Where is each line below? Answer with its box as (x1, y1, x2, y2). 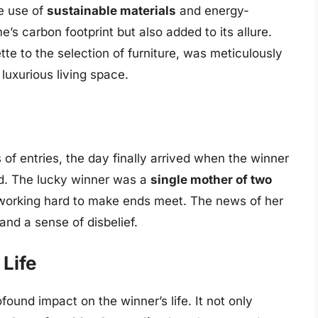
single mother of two (150, 172, 272, 187)
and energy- (176, 4, 249, 18)
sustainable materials (47, 4, 176, 18)
